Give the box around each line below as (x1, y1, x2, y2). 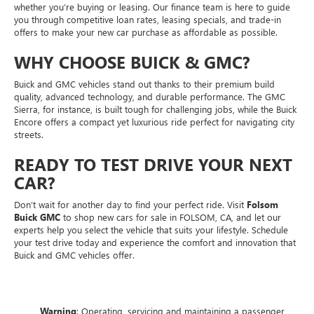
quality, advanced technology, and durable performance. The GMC (14, 90, 285, 102)
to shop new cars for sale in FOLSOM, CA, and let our (60, 210, 281, 223)
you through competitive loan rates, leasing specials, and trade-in (14, 13, 281, 25)
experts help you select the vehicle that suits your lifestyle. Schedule (14, 223, 288, 235)
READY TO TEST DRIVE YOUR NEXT (14, 152, 292, 175)
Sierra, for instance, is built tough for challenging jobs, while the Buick (14, 102, 296, 115)
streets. (14, 128, 43, 140)
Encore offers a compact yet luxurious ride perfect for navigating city (14, 115, 294, 128)
